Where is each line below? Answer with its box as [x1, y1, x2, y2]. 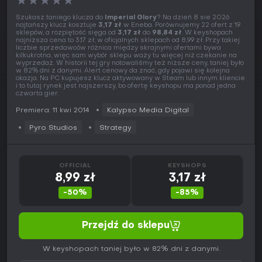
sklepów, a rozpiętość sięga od [16, 30, 118, 37]
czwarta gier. [16, 91, 58, 98]
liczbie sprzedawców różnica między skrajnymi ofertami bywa [16, 45, 221, 52]
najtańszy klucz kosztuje [16, 22, 98, 29]
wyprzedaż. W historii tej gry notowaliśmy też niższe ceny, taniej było [16, 60, 244, 67]
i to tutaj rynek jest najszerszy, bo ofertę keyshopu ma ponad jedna [16, 83, 236, 90]
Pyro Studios [29, 125, 77, 132]
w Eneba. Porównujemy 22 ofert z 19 [122, 22, 240, 29]
